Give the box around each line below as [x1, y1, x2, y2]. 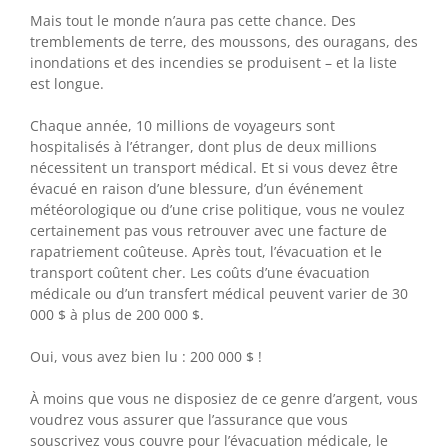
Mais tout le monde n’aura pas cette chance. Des [30, 10, 356, 30]
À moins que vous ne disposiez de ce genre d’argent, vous [30, 388, 418, 408]
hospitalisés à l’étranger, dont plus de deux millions [30, 136, 377, 156]
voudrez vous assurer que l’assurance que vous [30, 409, 348, 429]
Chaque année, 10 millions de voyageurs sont [30, 115, 335, 135]
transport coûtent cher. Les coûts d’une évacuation [30, 262, 370, 282]
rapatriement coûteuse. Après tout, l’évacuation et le [30, 241, 382, 261]
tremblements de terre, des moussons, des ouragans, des [30, 31, 418, 51]
